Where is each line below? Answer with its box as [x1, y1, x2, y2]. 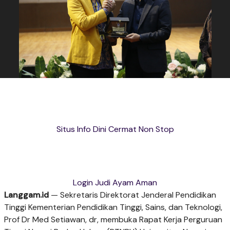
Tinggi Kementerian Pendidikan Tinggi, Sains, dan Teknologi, [4, 202, 222, 213]
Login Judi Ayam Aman [73, 177, 157, 188]
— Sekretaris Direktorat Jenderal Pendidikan [49, 189, 216, 201]
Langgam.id [4, 189, 49, 201]
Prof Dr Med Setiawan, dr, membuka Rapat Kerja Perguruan [4, 214, 222, 225]
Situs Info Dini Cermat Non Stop [56, 124, 174, 135]
